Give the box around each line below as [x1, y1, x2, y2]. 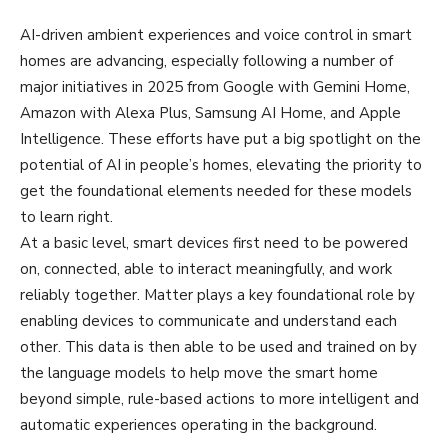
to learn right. [20, 207, 113, 228]
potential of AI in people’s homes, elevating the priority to [20, 155, 422, 176]
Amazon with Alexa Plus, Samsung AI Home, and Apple [20, 103, 401, 124]
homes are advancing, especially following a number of [20, 51, 393, 72]
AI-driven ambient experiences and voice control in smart [20, 25, 412, 46]
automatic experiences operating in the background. [20, 415, 381, 436]
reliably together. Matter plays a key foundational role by [20, 285, 415, 306]
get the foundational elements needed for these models [20, 181, 412, 202]
